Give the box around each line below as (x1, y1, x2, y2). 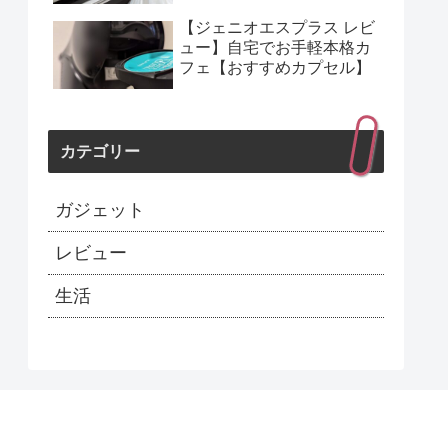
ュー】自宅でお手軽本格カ (179, 39, 371, 57)
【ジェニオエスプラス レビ (179, 19, 375, 37)
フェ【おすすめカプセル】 (179, 59, 371, 77)
